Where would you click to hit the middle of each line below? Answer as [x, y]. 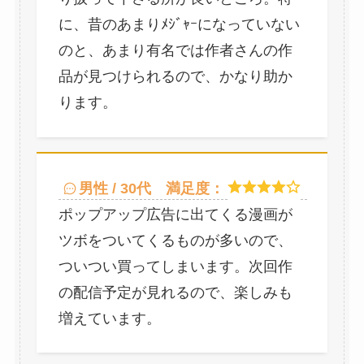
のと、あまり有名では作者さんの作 [175, 51]
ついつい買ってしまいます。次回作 [175, 266]
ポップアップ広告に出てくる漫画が [175, 214]
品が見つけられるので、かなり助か [175, 77]
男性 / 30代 [115, 188]
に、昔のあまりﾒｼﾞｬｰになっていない [179, 25]
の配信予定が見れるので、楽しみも [175, 292]
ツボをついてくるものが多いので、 [175, 240]
